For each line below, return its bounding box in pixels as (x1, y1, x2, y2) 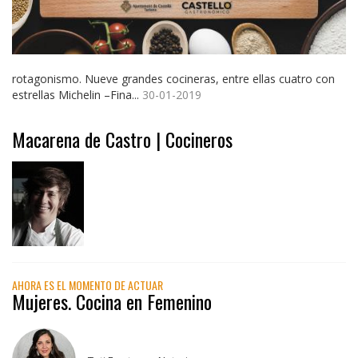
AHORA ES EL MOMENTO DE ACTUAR (12, 276, 163, 293)
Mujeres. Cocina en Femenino (12, 286, 212, 316)
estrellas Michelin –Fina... (12, 86, 142, 102)
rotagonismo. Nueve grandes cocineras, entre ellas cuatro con (12, 70, 335, 86)
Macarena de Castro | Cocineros (12, 124, 233, 153)
